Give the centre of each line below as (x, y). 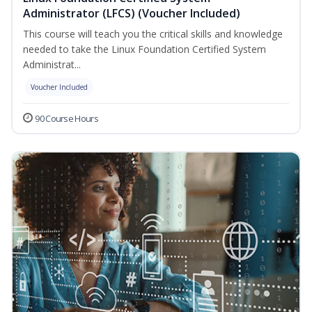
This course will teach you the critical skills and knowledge (153, 34)
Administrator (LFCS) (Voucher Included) (132, 14)
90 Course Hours (67, 119)
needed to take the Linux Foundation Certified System (145, 49)
